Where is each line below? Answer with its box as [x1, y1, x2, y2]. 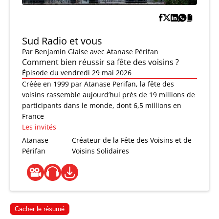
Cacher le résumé [15, 205, 65, 213]
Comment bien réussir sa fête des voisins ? [22, 57, 179, 68]
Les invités [22, 122, 56, 132]
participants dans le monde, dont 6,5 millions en [22, 101, 181, 110]
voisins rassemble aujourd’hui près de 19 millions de [22, 90, 195, 100]
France [22, 111, 44, 121]
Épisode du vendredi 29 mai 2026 [22, 68, 131, 78]
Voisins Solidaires [72, 146, 130, 156]
